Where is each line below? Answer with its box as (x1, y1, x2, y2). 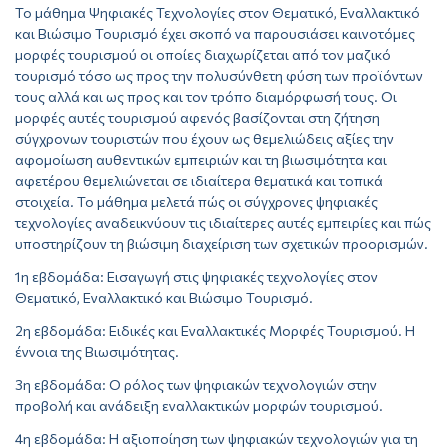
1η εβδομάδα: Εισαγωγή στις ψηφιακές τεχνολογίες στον (15, 268, 378, 286)
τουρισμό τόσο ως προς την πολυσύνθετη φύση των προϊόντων (15, 67, 423, 85)
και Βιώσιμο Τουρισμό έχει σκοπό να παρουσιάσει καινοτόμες (15, 25, 415, 43)
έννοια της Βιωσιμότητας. (15, 343, 179, 361)
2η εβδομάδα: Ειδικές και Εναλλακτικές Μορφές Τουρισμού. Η (15, 322, 415, 340)
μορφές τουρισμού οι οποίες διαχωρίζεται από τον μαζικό (15, 46, 391, 64)
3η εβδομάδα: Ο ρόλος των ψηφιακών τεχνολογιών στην (15, 376, 377, 394)
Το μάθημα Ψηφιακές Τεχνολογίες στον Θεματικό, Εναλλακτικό (15, 4, 420, 22)
